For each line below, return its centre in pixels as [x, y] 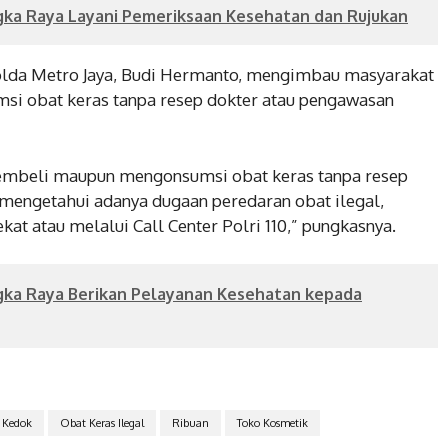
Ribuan [190, 422]
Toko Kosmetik [272, 422]
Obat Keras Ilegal [101, 422]
